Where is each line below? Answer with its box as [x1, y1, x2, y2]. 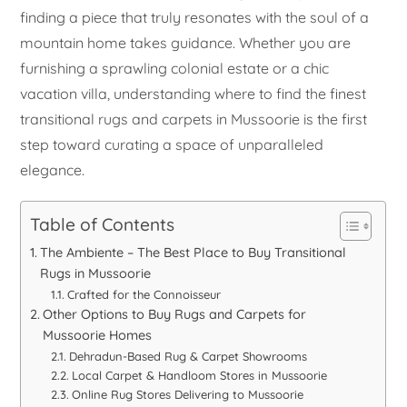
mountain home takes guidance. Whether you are [20, 34, 352, 53]
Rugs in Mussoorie [40, 265, 152, 283]
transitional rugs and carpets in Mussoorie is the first [20, 110, 368, 129]
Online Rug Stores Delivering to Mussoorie [71, 387, 303, 402]
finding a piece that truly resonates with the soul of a [20, 8, 370, 27]
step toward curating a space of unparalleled [20, 135, 324, 154]
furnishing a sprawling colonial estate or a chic [20, 59, 330, 78]
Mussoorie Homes [43, 327, 153, 344]
